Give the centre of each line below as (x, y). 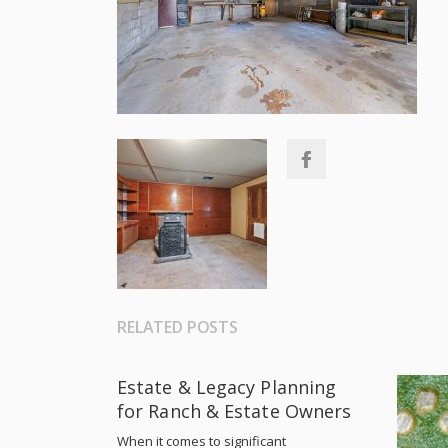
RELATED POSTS (177, 327)
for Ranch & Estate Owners (234, 411)
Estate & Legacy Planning (227, 387)
